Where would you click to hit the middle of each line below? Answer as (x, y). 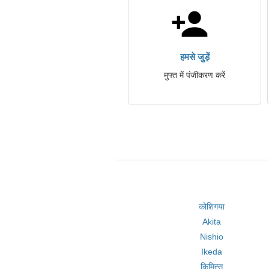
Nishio (212, 237)
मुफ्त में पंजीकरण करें (195, 75)
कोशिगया (212, 207)
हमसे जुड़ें (195, 57)
